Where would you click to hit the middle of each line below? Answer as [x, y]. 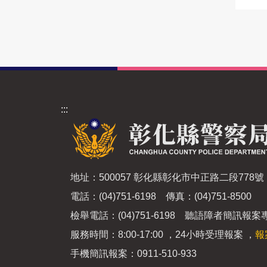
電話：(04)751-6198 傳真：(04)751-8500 [161, 196]
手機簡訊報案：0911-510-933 [133, 253]
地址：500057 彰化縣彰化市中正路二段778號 [167, 177]
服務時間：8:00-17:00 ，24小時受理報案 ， [163, 234]
